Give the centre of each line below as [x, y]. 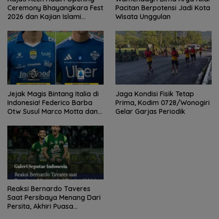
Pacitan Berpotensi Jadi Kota [163, 8]
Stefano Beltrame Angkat [49, 120]
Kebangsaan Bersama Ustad [55, 25]
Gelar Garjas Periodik [150, 111]
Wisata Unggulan [143, 16]
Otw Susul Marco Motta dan [53, 111]
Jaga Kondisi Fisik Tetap [155, 94]
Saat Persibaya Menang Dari [54, 198]
